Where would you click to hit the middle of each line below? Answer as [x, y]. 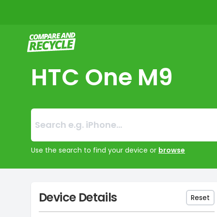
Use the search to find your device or [94, 150]
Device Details [78, 198]
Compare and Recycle [70, 38]
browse [172, 150]
